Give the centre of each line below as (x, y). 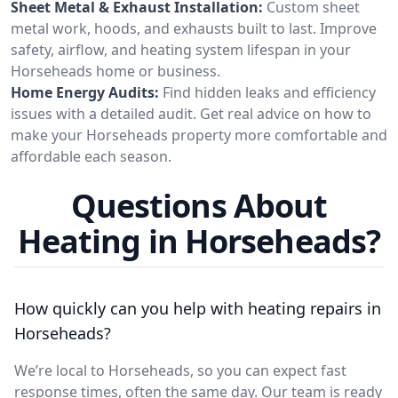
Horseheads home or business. (115, 71)
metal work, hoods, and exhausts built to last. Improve (194, 28)
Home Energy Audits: (85, 92)
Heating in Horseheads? (199, 241)
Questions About (199, 205)
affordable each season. (91, 156)
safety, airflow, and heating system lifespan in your (181, 49)
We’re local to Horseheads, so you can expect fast (180, 370)
